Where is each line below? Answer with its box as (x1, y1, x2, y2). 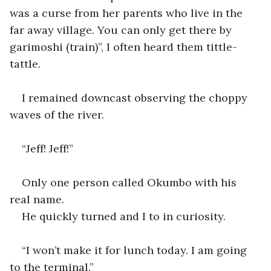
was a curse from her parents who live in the (10, 5, 246, 20)
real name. (10, 192, 64, 206)
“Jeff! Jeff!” (22, 141, 73, 155)
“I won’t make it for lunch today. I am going (22, 243, 250, 257)
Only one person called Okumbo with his (22, 175, 240, 189)
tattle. (10, 56, 41, 71)
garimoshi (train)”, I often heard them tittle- (10, 39, 237, 54)
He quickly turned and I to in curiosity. (22, 209, 226, 223)
